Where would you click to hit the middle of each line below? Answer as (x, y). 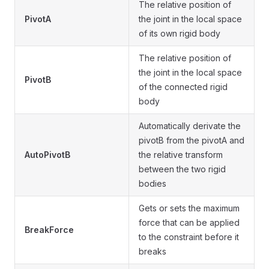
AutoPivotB (47, 155)
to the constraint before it (189, 237)
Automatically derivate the (190, 126)
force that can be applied (189, 223)
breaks (153, 252)
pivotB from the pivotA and (192, 141)
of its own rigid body (180, 34)
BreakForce (49, 230)
